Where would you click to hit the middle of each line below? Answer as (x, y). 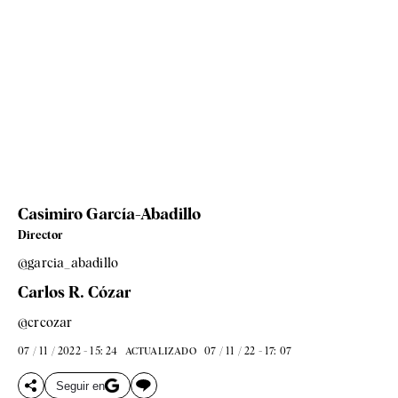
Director (40, 235)
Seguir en (80, 386)
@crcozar (45, 323)
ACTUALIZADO (160, 351)
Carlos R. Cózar (75, 292)
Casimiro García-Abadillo (109, 214)
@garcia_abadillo (68, 263)
